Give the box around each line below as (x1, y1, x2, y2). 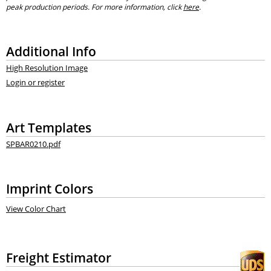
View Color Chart (5, 203, 66, 215)
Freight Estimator (5, 249, 111, 267)
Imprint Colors (5, 179, 93, 197)
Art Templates (5, 118, 91, 136)
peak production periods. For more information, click (5, 1, 183, 12)
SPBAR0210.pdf (5, 138, 60, 149)
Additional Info (5, 42, 96, 60)
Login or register (5, 77, 65, 88)
